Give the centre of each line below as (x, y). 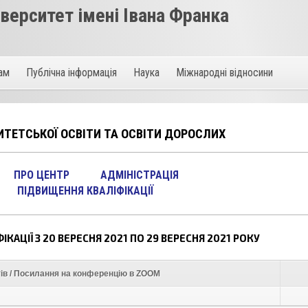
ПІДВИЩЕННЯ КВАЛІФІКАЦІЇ (85, 191)
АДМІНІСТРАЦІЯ (140, 175)
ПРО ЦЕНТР (42, 175)
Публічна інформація (72, 73)
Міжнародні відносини (225, 73)
